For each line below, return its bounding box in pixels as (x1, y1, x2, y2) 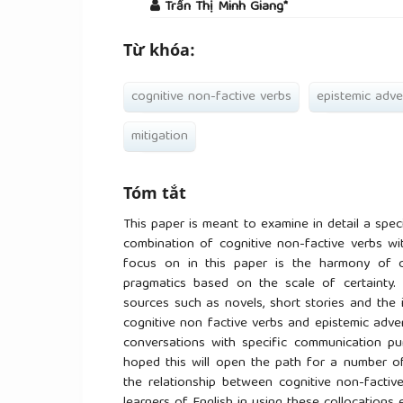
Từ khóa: (123, 39, 195, 60)
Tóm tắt (123, 181, 186, 203)
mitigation (131, 124, 188, 148)
